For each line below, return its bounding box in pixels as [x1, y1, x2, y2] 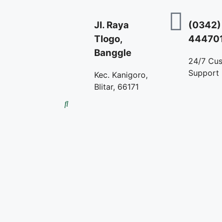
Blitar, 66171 [94, 82, 139, 92]
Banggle [94, 47, 131, 58]
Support [188, 68, 219, 78]
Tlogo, [94, 33, 122, 45]
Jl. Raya [94, 19, 129, 31]
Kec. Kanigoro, [94, 70, 148, 80]
